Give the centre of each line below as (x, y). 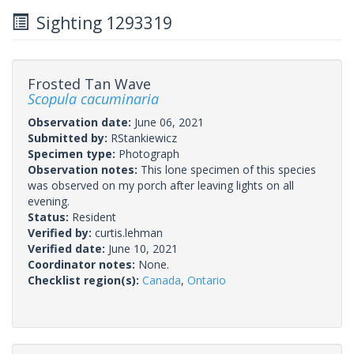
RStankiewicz (144, 137)
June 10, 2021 (143, 248)
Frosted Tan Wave (89, 83)
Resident (94, 217)
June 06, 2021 (169, 122)
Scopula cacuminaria (93, 98)
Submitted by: (69, 137)
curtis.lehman (129, 232)
